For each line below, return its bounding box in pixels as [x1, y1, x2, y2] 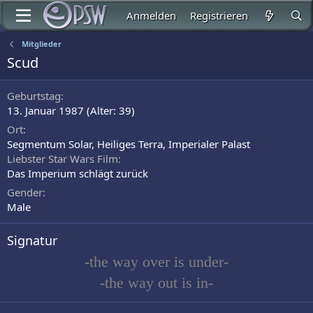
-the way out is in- [100, 274, 213, 291]
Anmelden [126, 8, 177, 22]
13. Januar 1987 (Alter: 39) [7, 103, 135, 117]
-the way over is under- [85, 253, 228, 270]
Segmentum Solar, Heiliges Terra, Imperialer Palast [7, 137, 250, 151]
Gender [7, 185, 43, 199]
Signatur [7, 232, 57, 249]
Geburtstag [7, 89, 61, 103]
